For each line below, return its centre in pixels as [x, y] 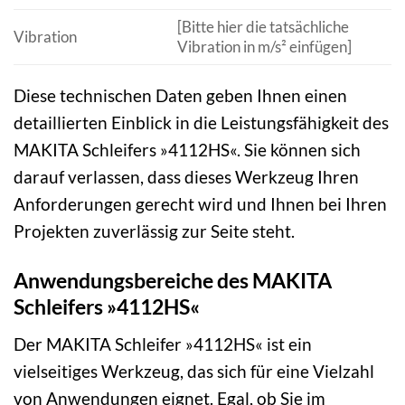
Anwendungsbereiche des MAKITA [173, 281]
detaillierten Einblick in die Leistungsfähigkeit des [201, 123]
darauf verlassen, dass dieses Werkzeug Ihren [186, 177]
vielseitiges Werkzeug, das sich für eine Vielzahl [194, 371]
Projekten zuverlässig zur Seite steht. [154, 231]
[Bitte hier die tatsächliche [263, 27]
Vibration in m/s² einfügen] [264, 47]
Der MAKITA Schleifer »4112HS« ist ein [163, 344]
